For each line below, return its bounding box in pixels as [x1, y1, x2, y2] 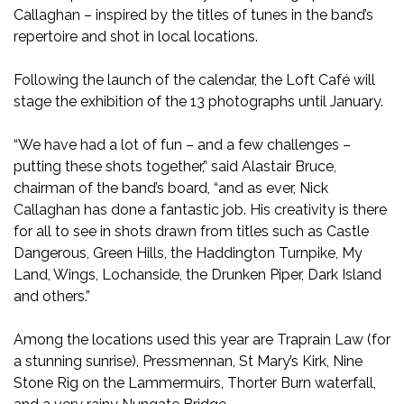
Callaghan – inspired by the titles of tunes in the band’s [14, 6, 373, 24]
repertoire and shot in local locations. [14, 28, 258, 46]
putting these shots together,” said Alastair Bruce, [14, 158, 336, 176]
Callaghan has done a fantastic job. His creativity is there [14, 201, 387, 219]
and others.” [14, 288, 90, 306]
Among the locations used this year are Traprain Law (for [14, 331, 390, 349]
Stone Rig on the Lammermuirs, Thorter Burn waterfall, [14, 374, 376, 392]
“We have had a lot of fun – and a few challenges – [14, 136, 351, 154]
